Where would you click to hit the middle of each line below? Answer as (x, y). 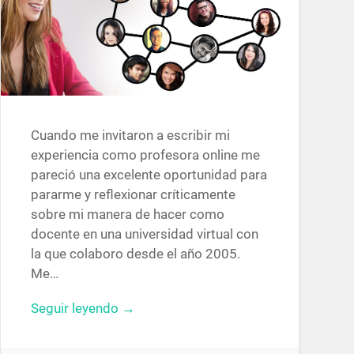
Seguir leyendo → (83, 308)
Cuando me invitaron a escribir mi (130, 135)
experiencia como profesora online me (145, 154)
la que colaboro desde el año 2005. (135, 253)
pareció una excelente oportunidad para (149, 174)
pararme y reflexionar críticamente (133, 194)
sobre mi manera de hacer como (127, 214)
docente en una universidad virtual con (144, 233)
